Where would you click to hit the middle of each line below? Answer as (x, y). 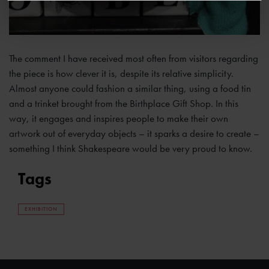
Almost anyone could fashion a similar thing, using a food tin (130, 89)
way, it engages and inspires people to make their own (119, 119)
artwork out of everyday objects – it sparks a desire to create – (134, 134)
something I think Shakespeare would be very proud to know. (131, 149)
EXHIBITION (41, 209)
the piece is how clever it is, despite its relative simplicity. (121, 74)
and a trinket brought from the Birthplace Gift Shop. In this (124, 104)
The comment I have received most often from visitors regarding (134, 59)
